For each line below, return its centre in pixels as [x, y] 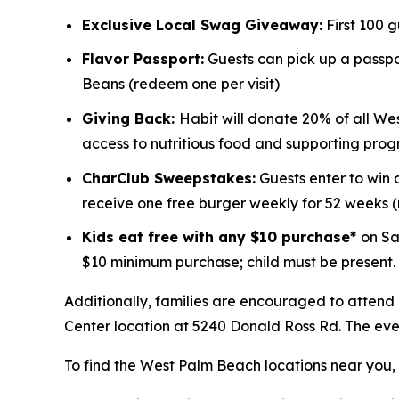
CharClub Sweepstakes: [169, 178]
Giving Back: [130, 119]
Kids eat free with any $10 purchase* [221, 237]
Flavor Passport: [143, 59]
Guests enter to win [325, 178]
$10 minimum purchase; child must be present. [239, 262]
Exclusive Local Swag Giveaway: [202, 24]
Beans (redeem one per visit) [181, 84]
